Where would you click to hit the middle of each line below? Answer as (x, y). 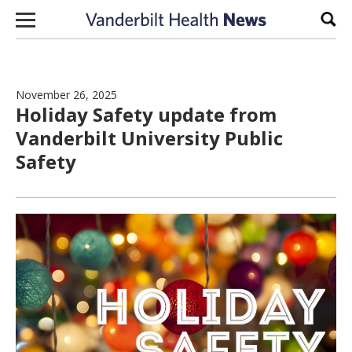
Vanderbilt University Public (149, 138)
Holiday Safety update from (146, 114)
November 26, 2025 (66, 95)
